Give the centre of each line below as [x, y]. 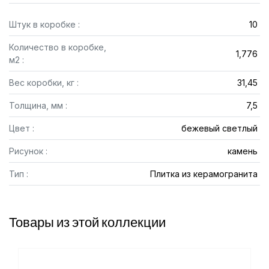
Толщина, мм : [38, 105]
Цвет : [22, 128]
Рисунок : [28, 151]
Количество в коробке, [58, 47]
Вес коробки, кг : [44, 83]
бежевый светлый [219, 128]
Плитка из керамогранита [204, 174]
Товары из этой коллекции [87, 222]
